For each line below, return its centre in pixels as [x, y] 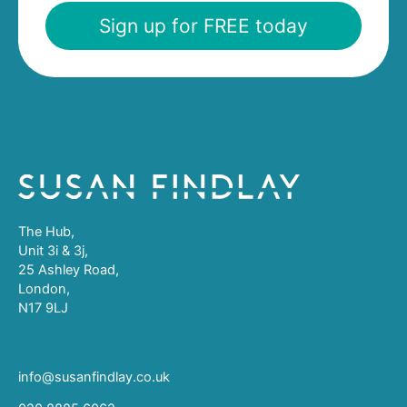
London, [44, 289]
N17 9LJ [43, 308]
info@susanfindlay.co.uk [94, 377]
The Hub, [46, 232]
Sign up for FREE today [203, 26]
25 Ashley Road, [69, 270]
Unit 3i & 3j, [53, 251]
